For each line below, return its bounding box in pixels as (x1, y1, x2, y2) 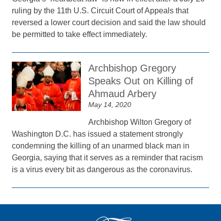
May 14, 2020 (88, 101, 132, 109)
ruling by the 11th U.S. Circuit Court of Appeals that (12, 6, 189, 15)
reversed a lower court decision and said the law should (12, 18, 206, 27)
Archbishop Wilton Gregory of (88, 118, 191, 126)
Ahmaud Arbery (88, 88, 157, 99)
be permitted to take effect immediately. (12, 30, 147, 38)
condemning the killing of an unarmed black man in (12, 142, 190, 150)
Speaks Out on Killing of (88, 75, 194, 86)
